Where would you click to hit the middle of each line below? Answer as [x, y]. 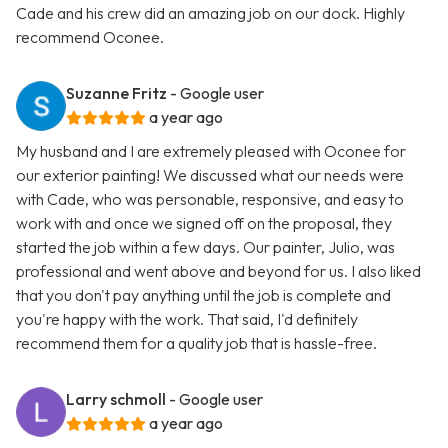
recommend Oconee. [90, 37]
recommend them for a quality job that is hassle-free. [196, 343]
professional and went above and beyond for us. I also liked [218, 271]
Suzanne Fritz [116, 93]
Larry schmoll [116, 399]
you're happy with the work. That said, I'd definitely [187, 319]
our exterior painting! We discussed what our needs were [210, 175]
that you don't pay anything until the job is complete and [203, 295]
